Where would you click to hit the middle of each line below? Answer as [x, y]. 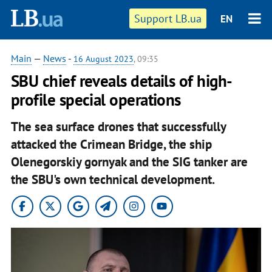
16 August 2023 [103, 59]
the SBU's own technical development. [114, 179]
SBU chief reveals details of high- [121, 81]
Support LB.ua [168, 19]
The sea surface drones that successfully [118, 126]
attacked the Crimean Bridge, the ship [111, 144]
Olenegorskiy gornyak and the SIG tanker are [129, 161]
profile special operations [96, 100]
